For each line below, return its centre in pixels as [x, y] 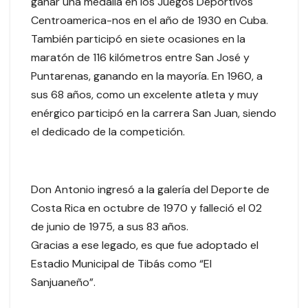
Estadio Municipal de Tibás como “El [121, 264]
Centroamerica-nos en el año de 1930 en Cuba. [150, 21]
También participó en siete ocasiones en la [138, 39]
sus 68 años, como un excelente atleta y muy [145, 95]
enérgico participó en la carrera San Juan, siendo [154, 113]
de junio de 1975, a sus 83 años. [110, 227]
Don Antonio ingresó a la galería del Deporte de [150, 190]
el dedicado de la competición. [108, 132]
